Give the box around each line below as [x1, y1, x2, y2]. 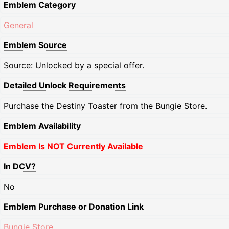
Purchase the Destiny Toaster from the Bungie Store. [4, 101, 207, 111]
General [4, 20, 33, 31]
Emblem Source [4, 40, 67, 51]
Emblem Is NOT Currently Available [4, 141, 143, 152]
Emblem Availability [4, 121, 81, 131]
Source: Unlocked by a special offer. [4, 60, 144, 71]
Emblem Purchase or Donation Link [4, 201, 144, 212]
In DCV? [4, 161, 36, 172]
